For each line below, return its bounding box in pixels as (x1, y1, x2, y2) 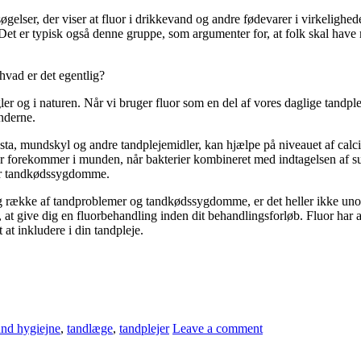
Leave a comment (172, 322, 263, 336)
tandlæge (67, 322, 113, 336)
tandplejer (119, 322, 169, 336)
